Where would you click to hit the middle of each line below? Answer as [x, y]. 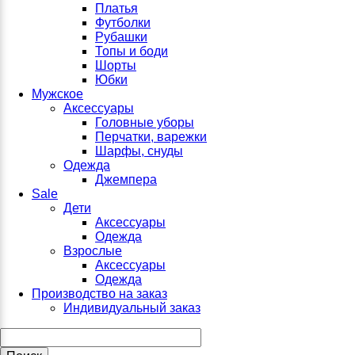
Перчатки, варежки [151, 137]
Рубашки [121, 37]
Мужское [57, 94]
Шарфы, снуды [139, 151]
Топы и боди [132, 51]
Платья [116, 8]
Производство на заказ [99, 294]
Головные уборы [145, 122]
